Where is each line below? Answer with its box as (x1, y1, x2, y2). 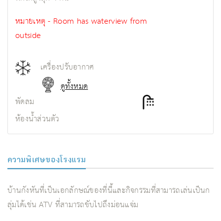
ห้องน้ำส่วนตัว (15, 112, 60, 127)
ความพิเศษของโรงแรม (7, 154, 86, 165)
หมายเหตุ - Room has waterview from (15, 14, 147, 29)
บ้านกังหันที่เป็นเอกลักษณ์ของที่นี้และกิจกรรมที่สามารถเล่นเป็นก (7, 184, 210, 198)
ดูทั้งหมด (60, 79, 88, 94)
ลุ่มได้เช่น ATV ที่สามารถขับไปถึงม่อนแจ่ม (7, 198, 139, 213)
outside (15, 28, 41, 43)
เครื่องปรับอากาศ (40, 60, 94, 74)
